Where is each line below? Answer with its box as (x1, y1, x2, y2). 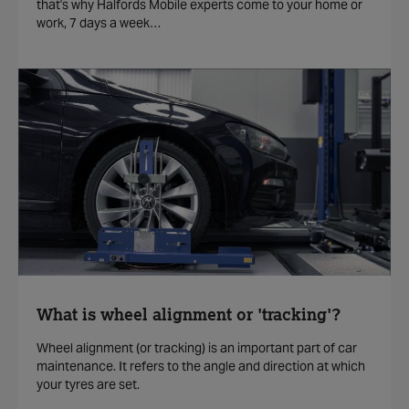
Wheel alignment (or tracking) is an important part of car (37, 339, 357, 356)
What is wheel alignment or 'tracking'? (37, 307, 341, 324)
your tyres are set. (37, 375, 140, 393)
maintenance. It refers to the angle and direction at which (37, 357, 365, 374)
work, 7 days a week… (37, 15, 162, 32)
